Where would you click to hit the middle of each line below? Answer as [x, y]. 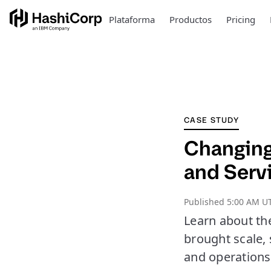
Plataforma [132, 19]
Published [205, 202]
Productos [190, 19]
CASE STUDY [211, 120]
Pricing [240, 19]
